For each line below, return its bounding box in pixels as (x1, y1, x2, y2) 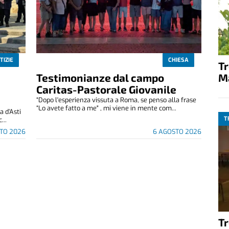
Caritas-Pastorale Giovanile (36, 83, 176, 96)
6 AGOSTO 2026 (152, 127, 201, 136)
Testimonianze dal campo (36, 71, 164, 84)
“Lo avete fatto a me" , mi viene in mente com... (36, 104, 176, 113)
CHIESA (168, 56, 189, 64)
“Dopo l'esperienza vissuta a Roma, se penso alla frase (36, 96, 196, 105)
